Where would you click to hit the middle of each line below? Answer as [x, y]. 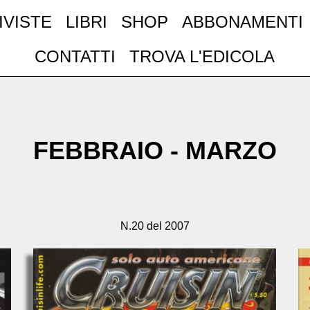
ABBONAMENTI [243, 21]
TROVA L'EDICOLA [202, 56]
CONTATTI [75, 56]
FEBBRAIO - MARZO [155, 151]
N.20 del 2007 [155, 226]
